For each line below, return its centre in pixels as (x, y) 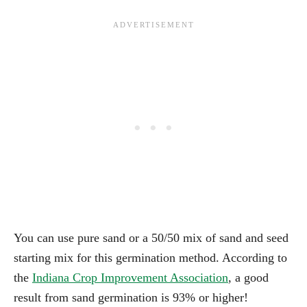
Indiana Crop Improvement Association (130, 277)
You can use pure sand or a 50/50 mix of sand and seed (151, 237)
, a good (248, 277)
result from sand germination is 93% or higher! (131, 297)
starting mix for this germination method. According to (150, 257)
